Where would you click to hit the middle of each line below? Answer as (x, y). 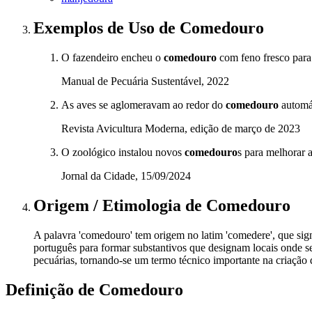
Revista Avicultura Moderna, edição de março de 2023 (181, 129)
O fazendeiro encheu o (112, 58)
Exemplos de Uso (96, 28)
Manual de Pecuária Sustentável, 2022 (145, 81)
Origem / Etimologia (109, 206)
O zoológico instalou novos (123, 153)
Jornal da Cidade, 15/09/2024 (126, 176)
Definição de (52, 289)
